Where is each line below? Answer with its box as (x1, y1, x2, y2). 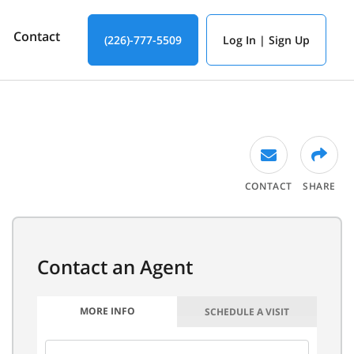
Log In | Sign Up (223, 32, 310, 47)
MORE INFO (79, 304, 135, 318)
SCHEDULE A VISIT (205, 305, 289, 318)
